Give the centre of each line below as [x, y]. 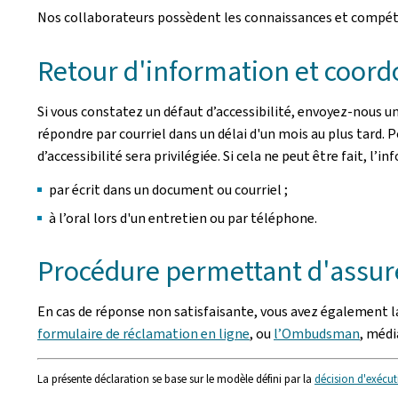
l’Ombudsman [317, 334]
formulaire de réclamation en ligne [143, 334]
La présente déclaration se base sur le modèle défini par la [176, 379]
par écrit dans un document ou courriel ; [168, 190]
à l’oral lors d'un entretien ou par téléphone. [183, 218]
